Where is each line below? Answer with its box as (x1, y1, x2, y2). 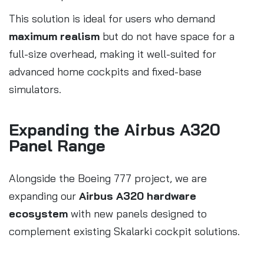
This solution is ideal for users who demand (9, 11, 215, 25)
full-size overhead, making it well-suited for (9, 47, 216, 61)
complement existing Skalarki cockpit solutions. (9, 224, 240, 238)
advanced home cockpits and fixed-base (9, 64, 202, 78)
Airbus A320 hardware (79, 189, 196, 203)
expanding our (9, 189, 79, 203)
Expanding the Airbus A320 (9, 119, 220, 140)
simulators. (9, 82, 61, 96)
